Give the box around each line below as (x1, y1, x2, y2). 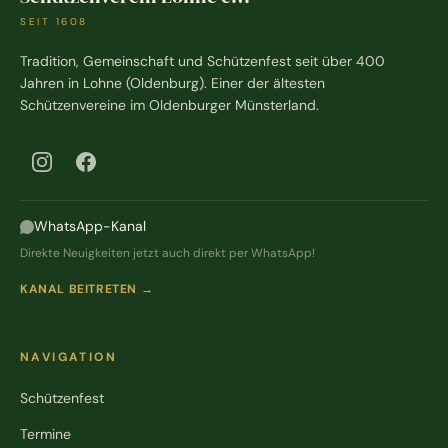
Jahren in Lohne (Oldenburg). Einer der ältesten (20, 74, 325, 92)
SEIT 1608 (20, 15, 88, 28)
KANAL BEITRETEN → (20, 281, 154, 297)
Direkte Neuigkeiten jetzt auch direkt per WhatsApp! (20, 245, 315, 261)
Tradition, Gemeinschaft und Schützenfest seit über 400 (20, 52, 385, 70)
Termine (20, 425, 71, 443)
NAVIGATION (20, 349, 117, 365)
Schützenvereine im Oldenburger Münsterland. (20, 96, 319, 114)
